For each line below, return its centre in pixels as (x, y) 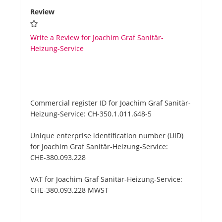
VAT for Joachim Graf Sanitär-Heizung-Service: (106, 179)
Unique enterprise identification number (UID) (107, 136)
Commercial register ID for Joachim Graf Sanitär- (111, 103)
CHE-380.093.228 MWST (69, 190)
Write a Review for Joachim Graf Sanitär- (97, 38)
